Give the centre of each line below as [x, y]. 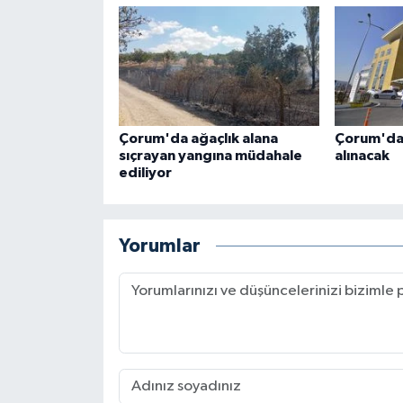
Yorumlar [159, 246]
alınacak [362, 155]
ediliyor [145, 172]
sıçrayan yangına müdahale [210, 155]
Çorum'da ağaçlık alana [198, 138]
